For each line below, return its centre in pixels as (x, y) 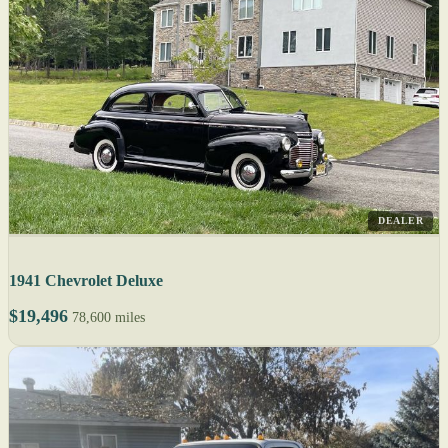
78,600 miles (108, 317)
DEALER (400, 220)
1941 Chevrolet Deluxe (86, 280)
